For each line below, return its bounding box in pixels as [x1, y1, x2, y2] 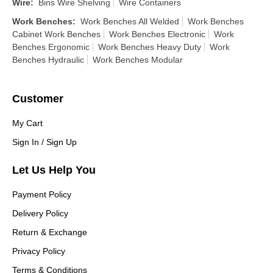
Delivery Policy [12, 208, 68, 218]
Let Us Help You [12, 164, 96, 176]
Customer [12, 93, 63, 105]
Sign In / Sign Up [12, 137, 77, 147]
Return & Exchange [12, 227, 87, 237]
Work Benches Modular [93, 55, 183, 65]
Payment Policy [12, 190, 71, 199]
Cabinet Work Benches [12, 29, 101, 39]
